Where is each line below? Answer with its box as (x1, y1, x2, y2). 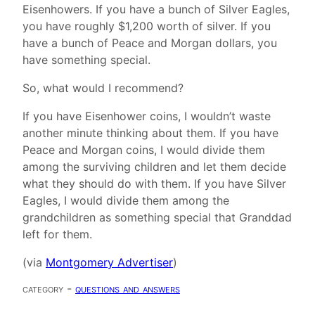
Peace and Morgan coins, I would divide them (22, 143, 265, 157)
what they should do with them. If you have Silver (22, 176, 286, 191)
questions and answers (75, 281, 180, 296)
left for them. (22, 227, 92, 242)
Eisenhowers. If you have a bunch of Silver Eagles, (22, 2, 290, 17)
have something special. (22, 53, 150, 67)
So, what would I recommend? (22, 81, 184, 96)
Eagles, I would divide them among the (22, 193, 229, 208)
